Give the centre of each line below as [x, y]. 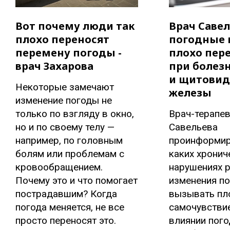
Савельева [193, 127]
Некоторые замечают [65, 87]
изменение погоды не [64, 101]
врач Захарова [54, 66]
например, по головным [69, 141]
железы [190, 93]
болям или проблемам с [70, 154]
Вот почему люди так [75, 26]
